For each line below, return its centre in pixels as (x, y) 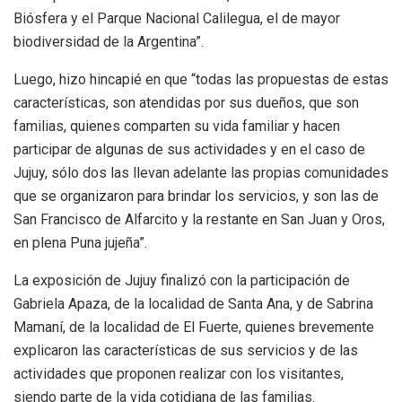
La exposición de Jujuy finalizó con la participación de (182, 280)
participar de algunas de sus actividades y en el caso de (189, 149)
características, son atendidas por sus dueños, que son (186, 102)
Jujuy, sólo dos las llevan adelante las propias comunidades (201, 172)
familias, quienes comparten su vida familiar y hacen (177, 126)
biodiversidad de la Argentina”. (109, 41)
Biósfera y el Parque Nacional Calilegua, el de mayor (177, 18)
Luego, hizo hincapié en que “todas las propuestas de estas (201, 79)
